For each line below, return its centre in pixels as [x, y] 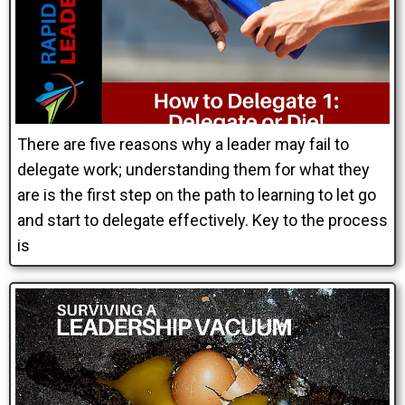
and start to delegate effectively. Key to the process [202, 220]
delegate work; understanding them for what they [193, 170]
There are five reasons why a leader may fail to [183, 144]
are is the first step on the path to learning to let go [197, 195]
